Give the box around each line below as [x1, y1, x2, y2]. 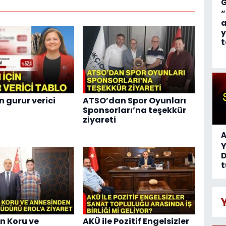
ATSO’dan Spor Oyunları [82, 94, 186, 106]
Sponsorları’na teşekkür [82, 104, 186, 116]
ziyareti [82, 114, 116, 126]
